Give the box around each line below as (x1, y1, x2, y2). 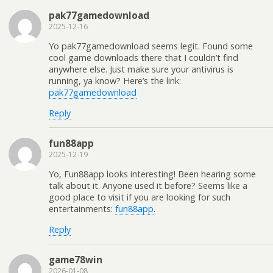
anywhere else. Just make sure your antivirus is (49, 63, 233, 76)
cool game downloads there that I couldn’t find (49, 52, 238, 64)
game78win (49, 253, 102, 266)
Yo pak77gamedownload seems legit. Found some (49, 40, 253, 52)
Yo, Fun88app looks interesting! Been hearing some (49, 168, 256, 180)
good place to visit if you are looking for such (49, 191, 230, 204)
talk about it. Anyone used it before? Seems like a (49, 180, 247, 192)
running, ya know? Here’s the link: (49, 75, 181, 87)
